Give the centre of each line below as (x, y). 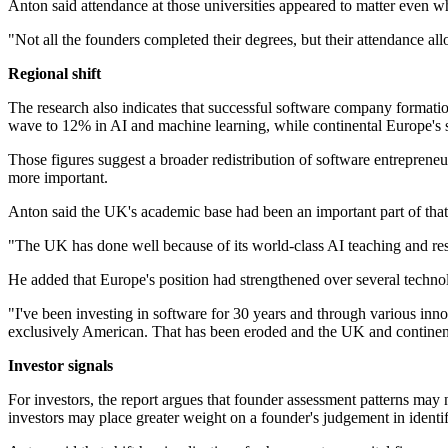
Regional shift (54, 74)
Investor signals (60, 366)
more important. (58, 178)
